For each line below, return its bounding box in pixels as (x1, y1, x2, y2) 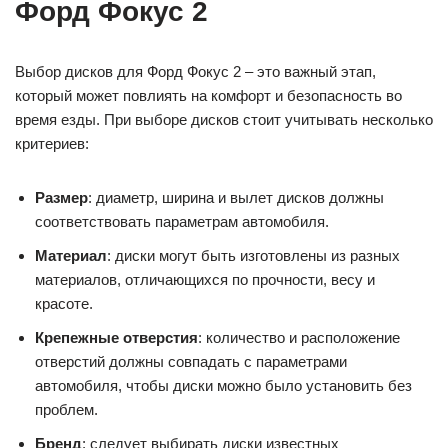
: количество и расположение (198, 329, 400, 347)
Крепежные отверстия (35, 329, 198, 347)
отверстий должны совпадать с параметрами (35, 353, 347, 371)
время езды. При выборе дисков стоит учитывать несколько (15, 111, 433, 129)
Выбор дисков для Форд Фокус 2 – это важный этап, (15, 63, 376, 81)
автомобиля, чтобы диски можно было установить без (35, 377, 412, 395)
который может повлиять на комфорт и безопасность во (15, 87, 402, 105)
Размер (35, 189, 88, 207)
